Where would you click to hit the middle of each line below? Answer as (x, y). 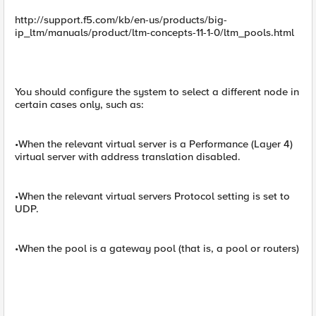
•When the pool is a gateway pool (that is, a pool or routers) (157, 248)
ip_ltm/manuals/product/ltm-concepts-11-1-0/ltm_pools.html (154, 32)
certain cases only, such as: (79, 104)
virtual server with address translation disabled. (128, 157)
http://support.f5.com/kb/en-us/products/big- (121, 20)
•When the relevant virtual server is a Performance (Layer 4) (154, 144)
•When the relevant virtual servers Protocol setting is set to (152, 196)
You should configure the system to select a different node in (157, 92)
